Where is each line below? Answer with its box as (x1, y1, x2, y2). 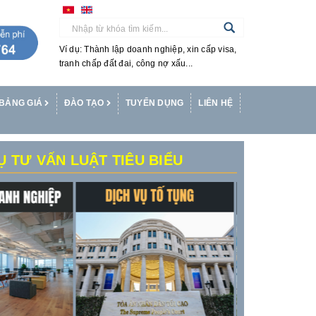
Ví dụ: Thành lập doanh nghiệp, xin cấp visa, (59, 44, 237, 54)
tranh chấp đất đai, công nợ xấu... (59, 58, 193, 68)
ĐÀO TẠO (63, 98, 107, 108)
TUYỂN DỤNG (125, 98, 184, 108)
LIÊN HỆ (198, 98, 233, 108)
